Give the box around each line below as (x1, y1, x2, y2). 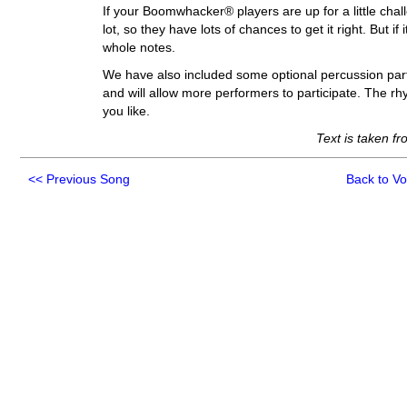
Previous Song (46, 173, 131, 187)
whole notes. (102, 40, 175, 55)
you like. (102, 104, 150, 119)
